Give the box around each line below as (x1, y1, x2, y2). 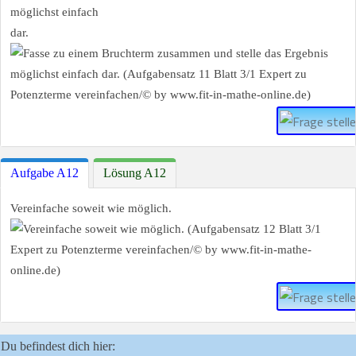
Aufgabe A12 (10, 166, 79, 180)
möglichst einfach (10, 5, 99, 18)
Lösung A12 (103, 166, 166, 180)
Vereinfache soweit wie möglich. (10, 202, 172, 215)
